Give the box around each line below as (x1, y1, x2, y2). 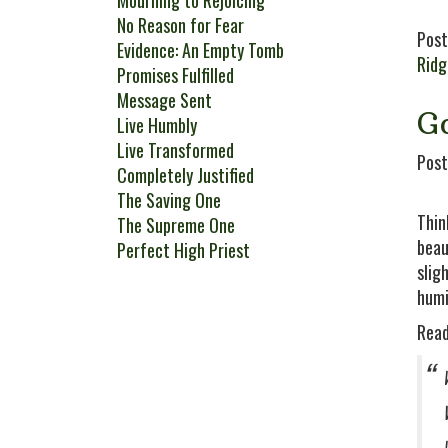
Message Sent (117, 87, 212, 113)
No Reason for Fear (117, 12, 244, 38)
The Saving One (117, 187, 221, 213)
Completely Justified (117, 162, 254, 188)
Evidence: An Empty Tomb (117, 37, 284, 63)
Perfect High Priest (117, 237, 250, 263)
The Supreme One (117, 212, 235, 238)
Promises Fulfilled (117, 62, 234, 88)
